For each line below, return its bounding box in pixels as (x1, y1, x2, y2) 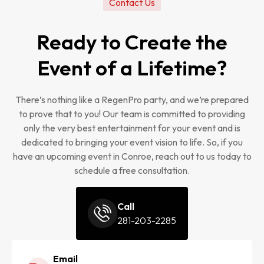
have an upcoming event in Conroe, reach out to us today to (12, 150, 252, 162)
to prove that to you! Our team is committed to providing (19, 108, 245, 120)
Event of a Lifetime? (37, 55, 227, 81)
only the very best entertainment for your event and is (24, 122, 240, 134)
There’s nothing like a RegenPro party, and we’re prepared (15, 94, 249, 105)
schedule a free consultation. (74, 164, 190, 176)
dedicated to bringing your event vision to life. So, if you (21, 136, 243, 148)
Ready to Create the (37, 29, 227, 55)
